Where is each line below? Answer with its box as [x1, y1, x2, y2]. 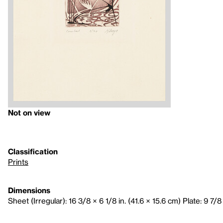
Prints [8, 157, 28, 166]
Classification [8, 147, 58, 156]
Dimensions [8, 186, 50, 195]
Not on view [8, 108, 50, 117]
